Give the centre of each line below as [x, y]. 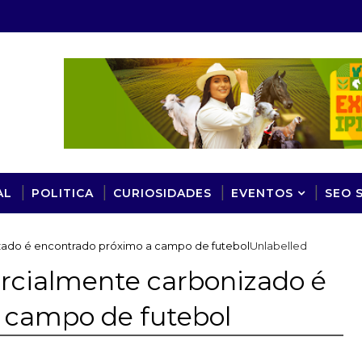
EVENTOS [262, 193]
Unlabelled [278, 245]
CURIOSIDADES [162, 193]
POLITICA [63, 193]
